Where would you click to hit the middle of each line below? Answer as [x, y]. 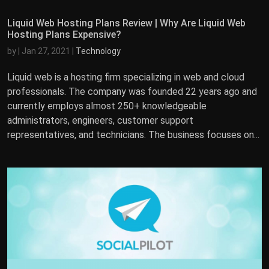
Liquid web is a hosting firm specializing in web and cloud [126, 77]
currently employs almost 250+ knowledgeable [107, 106]
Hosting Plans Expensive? [64, 34]
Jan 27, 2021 [46, 51]
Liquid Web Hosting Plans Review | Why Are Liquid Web [126, 23]
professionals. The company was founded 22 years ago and [132, 91]
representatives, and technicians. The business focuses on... [133, 134]
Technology [98, 51]
